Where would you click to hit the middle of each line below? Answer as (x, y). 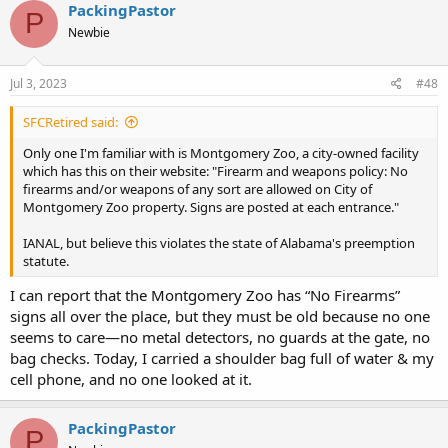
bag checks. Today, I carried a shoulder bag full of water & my (222, 357)
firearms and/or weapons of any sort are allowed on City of (197, 189)
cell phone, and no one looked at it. (131, 378)
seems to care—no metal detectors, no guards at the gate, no (220, 336)
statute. (46, 261)
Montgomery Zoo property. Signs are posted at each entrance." (211, 207)
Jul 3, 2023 (38, 83)
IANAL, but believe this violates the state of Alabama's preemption (219, 243)
